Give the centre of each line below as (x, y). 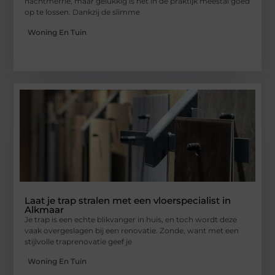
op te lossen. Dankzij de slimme (83, 12)
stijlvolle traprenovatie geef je (79, 241)
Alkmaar (45, 209)
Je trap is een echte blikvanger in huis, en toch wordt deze (131, 219)
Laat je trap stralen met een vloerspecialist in (128, 200)
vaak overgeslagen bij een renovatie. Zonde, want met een (132, 230)
